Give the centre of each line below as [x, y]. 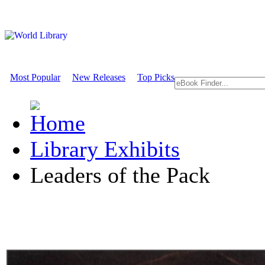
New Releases [99, 77]
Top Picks [156, 77]
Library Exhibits [105, 149]
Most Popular [35, 77]
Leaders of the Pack [120, 175]
